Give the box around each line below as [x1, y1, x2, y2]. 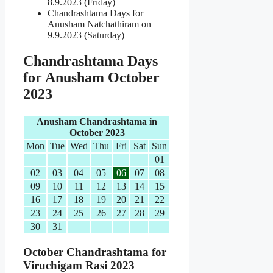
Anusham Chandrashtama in [37, 116, 157, 127]
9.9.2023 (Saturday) [48, 30, 124, 41]
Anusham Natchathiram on [48, 19, 151, 30]
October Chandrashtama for [23, 245, 166, 258]
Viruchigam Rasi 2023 [23, 258, 135, 272]
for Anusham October [23, 69, 160, 85]
